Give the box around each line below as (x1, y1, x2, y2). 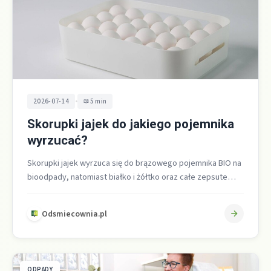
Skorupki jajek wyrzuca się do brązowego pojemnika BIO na (27, 157, 241, 170)
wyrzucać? (27, 133, 88, 148)
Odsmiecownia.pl (42, 207, 107, 220)
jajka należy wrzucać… (27, 184, 109, 198)
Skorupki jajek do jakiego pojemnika (27, 117, 234, 132)
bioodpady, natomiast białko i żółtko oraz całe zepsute (27, 171, 227, 184)
